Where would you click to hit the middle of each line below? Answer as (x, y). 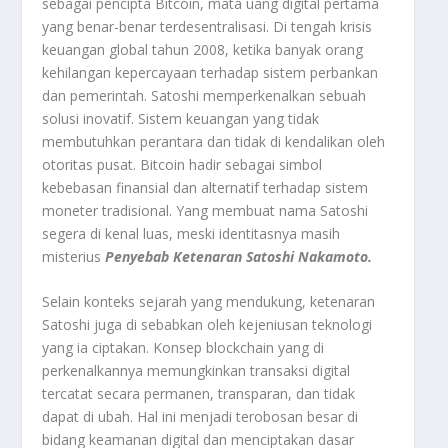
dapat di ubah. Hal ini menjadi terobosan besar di (200, 416)
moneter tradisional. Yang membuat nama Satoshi (205, 210)
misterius (72, 256)
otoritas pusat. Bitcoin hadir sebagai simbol (182, 164)
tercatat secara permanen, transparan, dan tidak (199, 393)
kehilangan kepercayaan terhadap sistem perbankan (210, 72)
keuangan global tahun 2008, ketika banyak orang (203, 49)
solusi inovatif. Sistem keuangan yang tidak (181, 118)
